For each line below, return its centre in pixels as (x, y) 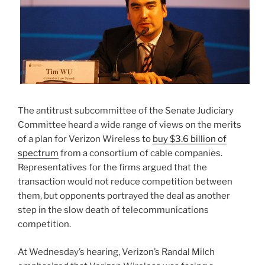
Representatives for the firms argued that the (112, 167)
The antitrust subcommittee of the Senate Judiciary (126, 111)
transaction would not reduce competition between (125, 182)
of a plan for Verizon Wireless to (85, 139)
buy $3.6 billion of (190, 139)
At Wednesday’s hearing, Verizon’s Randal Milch (116, 252)
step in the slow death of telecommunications (113, 210)
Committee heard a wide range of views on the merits (130, 125)
